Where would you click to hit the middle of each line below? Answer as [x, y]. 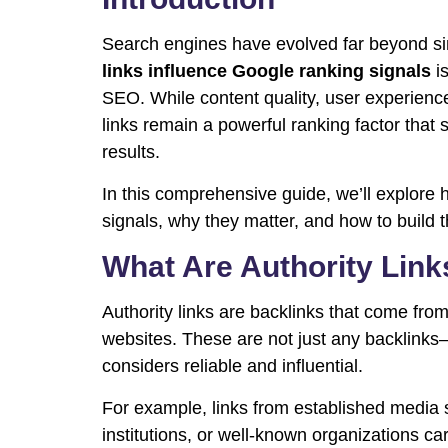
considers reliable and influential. [232, 366]
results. [131, 152]
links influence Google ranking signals [266, 71]
